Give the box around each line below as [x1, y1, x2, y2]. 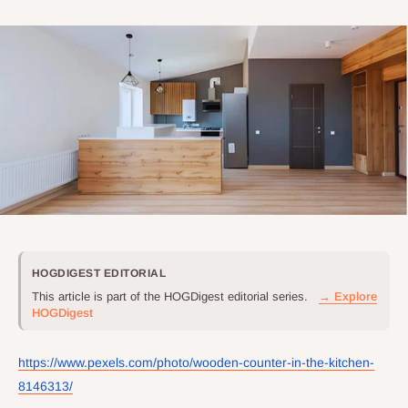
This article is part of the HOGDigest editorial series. [32, 289, 311, 303]
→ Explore [319, 289, 377, 303]
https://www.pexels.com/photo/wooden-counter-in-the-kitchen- [18, 354, 374, 370]
